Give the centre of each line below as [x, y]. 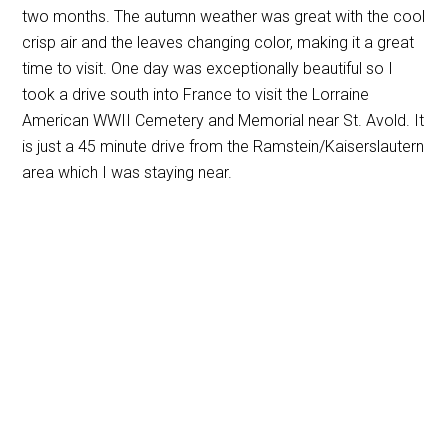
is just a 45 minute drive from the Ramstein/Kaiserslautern [223, 146]
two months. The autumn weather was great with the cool [224, 16]
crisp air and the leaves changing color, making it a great [218, 42]
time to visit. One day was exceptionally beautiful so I [208, 68]
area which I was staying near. [127, 172]
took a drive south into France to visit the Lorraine [196, 94]
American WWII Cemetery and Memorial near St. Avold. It [223, 120]
